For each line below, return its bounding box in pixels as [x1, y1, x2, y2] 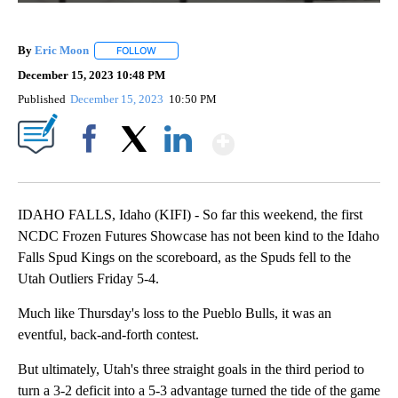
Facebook [68, 163, 117, 177]
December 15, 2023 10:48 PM [18, 68, 165, 83]
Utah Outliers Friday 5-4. [18, 271, 159, 287]
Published [18, 92, 66, 107]
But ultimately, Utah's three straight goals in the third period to [18, 362, 364, 378]
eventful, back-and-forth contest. [18, 327, 199, 343]
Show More [233, 120, 374, 153]
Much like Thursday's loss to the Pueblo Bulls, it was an [18, 306, 331, 322]
